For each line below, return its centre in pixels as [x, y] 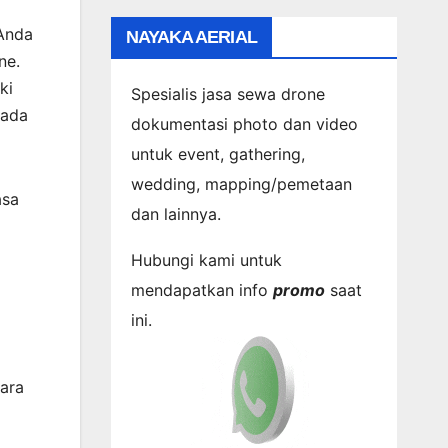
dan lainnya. [175, 213]
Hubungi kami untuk [206, 259]
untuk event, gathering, [217, 153]
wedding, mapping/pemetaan [241, 183]
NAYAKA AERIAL [191, 36]
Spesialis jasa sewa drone [227, 93]
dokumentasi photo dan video [244, 123]
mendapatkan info [201, 289]
